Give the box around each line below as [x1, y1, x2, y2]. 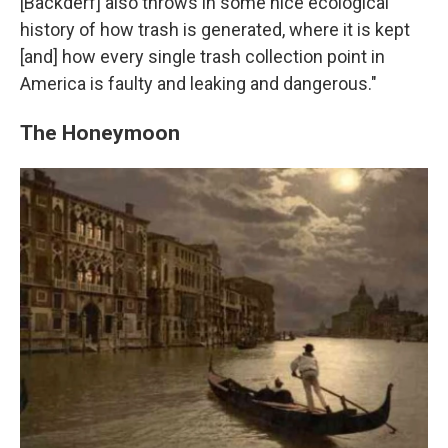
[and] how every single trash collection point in [20, 45, 385, 67]
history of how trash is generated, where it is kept [20, 18, 410, 40]
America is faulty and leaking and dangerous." [20, 72, 377, 94]
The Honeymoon [20, 119, 180, 145]
